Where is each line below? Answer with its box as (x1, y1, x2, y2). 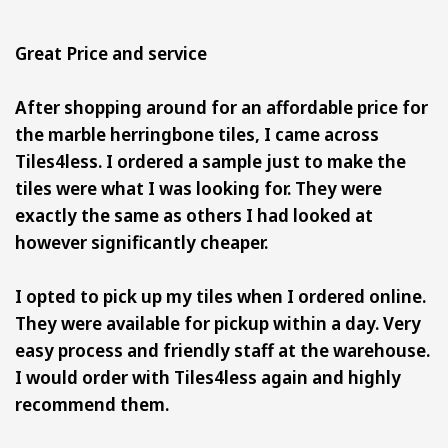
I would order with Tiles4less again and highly (15, 364, 401, 389)
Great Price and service (15, 40, 207, 65)
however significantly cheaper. (15, 229, 268, 254)
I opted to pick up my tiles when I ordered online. (15, 283, 426, 308)
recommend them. (15, 391, 169, 416)
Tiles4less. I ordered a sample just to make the (15, 148, 406, 173)
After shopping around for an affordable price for (15, 94, 428, 119)
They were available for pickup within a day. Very (15, 310, 421, 335)
